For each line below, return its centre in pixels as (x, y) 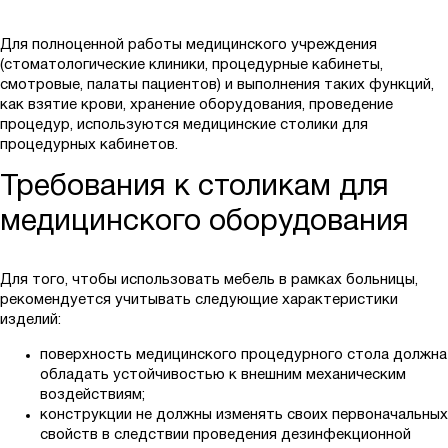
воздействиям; (92, 395)
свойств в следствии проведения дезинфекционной (225, 435)
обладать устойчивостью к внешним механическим (223, 375)
